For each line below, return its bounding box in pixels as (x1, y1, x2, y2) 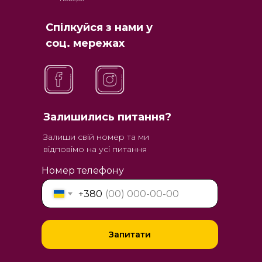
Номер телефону (42, 165, 124, 176)
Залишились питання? (43, 111, 171, 123)
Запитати (109, 229, 151, 240)
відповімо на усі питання (43, 144, 147, 154)
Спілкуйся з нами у (46, 21, 153, 34)
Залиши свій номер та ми (43, 132, 149, 142)
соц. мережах (46, 37, 125, 50)
